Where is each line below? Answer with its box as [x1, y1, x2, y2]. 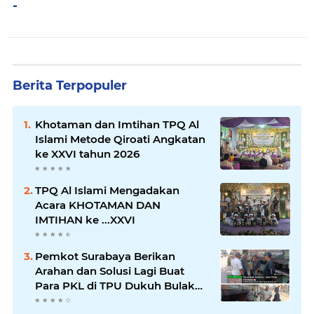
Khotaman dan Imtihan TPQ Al [35, 117, 199, 131]
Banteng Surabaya [35, 293, 133, 307]
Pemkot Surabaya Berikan [35, 249, 175, 263]
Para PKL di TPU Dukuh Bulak [35, 278, 195, 292]
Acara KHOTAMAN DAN [35, 198, 161, 212]
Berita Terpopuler [13, 77, 127, 93]
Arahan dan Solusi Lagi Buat [35, 264, 184, 278]
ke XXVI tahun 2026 [35, 146, 139, 161]
